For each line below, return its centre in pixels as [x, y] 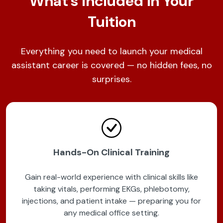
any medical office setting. [111, 213]
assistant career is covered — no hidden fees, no [111, 65]
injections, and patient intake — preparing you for [111, 201]
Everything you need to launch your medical [111, 52]
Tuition [111, 22]
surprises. [111, 79]
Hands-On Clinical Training [111, 153]
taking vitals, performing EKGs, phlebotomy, [111, 189]
